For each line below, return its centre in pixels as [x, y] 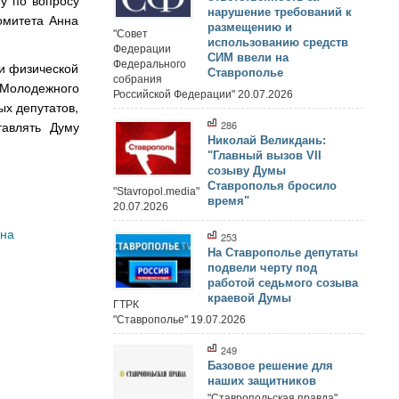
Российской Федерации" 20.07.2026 [203, 94]
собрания [137, 79]
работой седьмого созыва [283, 283]
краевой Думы [249, 298]
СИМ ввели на [248, 57]
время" [228, 200]
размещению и [250, 27]
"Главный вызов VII [265, 155]
